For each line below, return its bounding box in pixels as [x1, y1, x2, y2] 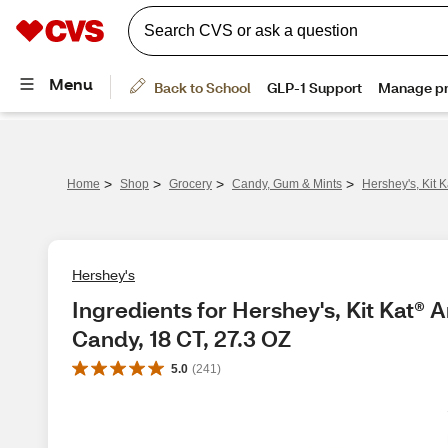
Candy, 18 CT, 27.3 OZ [72, 324, 291, 353]
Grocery [169, 177, 212, 191]
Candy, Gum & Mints [232, 177, 342, 191]
